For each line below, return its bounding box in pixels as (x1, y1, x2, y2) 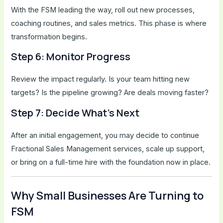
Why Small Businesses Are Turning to (11, 188, 204, 204)
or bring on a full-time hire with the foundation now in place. (11, 157, 211, 167)
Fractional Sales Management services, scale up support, (11, 144, 205, 153)
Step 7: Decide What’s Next (11, 106, 140, 119)
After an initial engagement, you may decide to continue (11, 130, 200, 140)
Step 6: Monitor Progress (11, 50, 131, 64)
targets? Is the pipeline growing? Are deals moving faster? (11, 88, 209, 98)
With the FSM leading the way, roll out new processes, (11, 5, 195, 14)
